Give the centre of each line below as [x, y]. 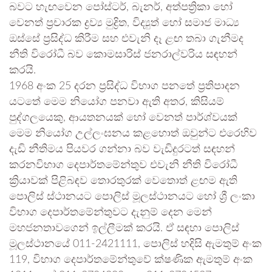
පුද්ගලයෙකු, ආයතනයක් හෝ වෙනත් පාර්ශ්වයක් [123, 118]
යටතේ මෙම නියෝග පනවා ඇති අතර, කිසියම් [117, 102]
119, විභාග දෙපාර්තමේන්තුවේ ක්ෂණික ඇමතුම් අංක [131, 260]
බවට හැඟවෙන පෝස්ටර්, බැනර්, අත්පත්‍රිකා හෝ [121, 7]
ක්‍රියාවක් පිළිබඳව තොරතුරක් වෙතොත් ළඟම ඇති [123, 181]
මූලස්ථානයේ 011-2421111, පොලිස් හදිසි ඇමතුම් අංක [135, 244]
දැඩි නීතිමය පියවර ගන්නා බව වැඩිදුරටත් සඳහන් [122, 149]
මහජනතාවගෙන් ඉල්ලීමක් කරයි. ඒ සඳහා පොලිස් [124, 228]
